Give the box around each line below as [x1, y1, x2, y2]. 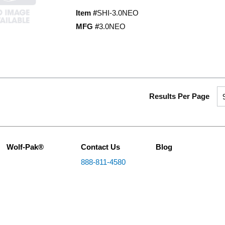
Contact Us [81, 143, 120, 151]
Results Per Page [149, 92, 209, 100]
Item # [75, 9, 97, 17]
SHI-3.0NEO [96, 9, 139, 17]
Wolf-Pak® [6, 143, 44, 151]
